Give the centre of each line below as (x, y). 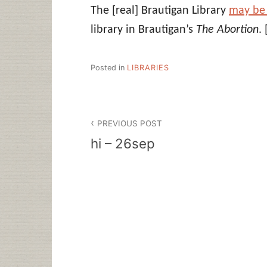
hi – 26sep (123, 143)
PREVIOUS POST (130, 123)
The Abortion (227, 30)
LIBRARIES (148, 68)
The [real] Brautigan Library (160, 10)
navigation (127, 136)
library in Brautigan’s (143, 30)
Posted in (109, 68)
